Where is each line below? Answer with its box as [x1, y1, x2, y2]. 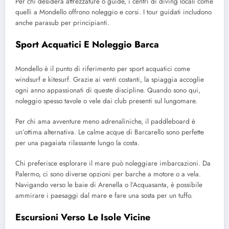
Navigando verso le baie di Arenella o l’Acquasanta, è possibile [15, 179, 202, 190]
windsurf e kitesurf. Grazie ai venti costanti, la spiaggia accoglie [15, 74, 204, 84]
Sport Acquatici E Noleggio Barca [15, 38, 159, 52]
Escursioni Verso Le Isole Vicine [15, 211, 150, 224]
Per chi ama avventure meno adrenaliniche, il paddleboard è [15, 116, 195, 126]
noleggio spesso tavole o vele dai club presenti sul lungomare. [15, 96, 197, 106]
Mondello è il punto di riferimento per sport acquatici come [15, 63, 190, 74]
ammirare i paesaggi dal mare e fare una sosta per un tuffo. [15, 190, 193, 200]
